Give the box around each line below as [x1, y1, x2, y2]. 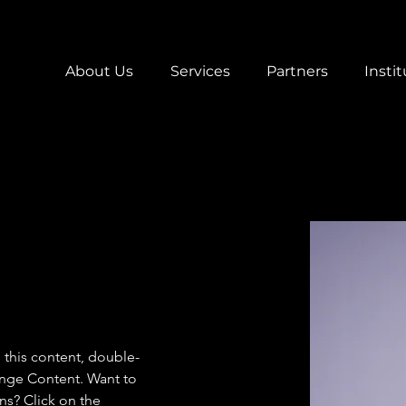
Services [170, 63, 230, 80]
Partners [266, 63, 328, 80]
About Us [65, 63, 133, 80]
